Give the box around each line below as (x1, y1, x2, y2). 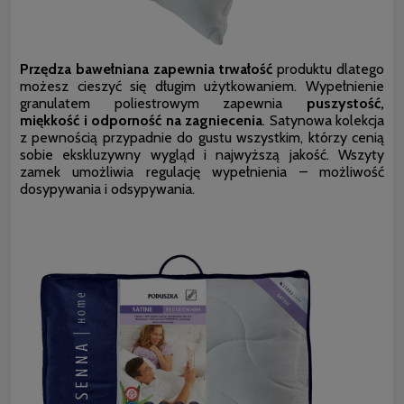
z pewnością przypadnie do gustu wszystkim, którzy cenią (20, 128, 384, 146)
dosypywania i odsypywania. (20, 179, 195, 197)
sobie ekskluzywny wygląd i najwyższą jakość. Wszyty (20, 145, 384, 163)
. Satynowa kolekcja (262, 111, 384, 129)
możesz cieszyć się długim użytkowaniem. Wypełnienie (20, 77, 384, 95)
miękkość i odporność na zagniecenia (20, 111, 262, 129)
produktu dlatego (272, 60, 384, 78)
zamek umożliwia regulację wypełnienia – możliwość (20, 162, 384, 180)
